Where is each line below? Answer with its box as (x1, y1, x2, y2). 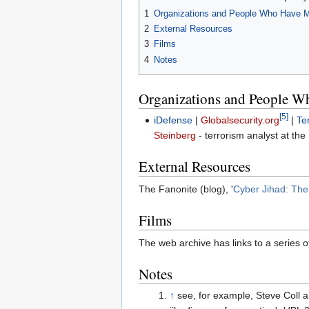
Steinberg (154, 129, 197, 141)
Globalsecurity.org (201, 114, 280, 126)
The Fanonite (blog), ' (139, 183, 233, 195)
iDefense (154, 114, 193, 126)
